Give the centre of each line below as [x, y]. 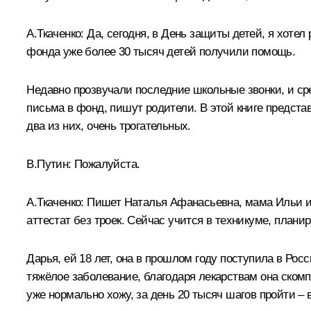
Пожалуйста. [106, 164]
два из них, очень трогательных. [109, 126]
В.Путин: [49, 164]
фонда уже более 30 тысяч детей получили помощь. [161, 51]
